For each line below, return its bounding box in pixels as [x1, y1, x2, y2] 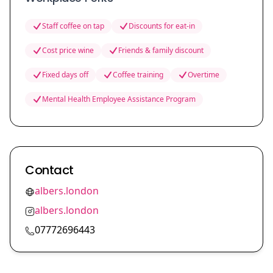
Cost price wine [42, 45, 94, 55]
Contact [25, 161, 74, 179]
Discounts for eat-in [129, 21, 195, 31]
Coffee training [113, 69, 163, 80]
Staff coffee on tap [42, 21, 104, 31]
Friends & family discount [118, 45, 204, 55]
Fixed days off [42, 69, 88, 80]
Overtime [188, 69, 219, 80]
